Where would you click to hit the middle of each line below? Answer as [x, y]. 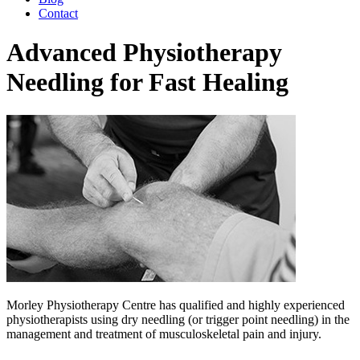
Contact [58, 13]
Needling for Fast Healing [147, 82]
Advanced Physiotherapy [144, 53]
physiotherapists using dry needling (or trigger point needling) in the [178, 319]
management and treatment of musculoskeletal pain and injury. [164, 333]
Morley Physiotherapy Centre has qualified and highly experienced [176, 305]
